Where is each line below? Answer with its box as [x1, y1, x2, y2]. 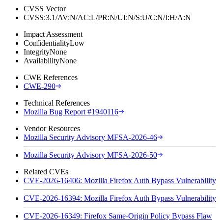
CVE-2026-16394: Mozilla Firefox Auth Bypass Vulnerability [24, 193, 216, 202]
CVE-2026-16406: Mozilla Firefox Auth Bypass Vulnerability [24, 176, 216, 185]
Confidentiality [24, 38, 70, 47]
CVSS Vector [24, 4, 66, 13]
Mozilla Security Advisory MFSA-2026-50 [24, 150, 157, 159]
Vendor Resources [24, 124, 80, 133]
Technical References [24, 98, 90, 107]
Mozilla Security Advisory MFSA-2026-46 [24, 133, 157, 141]
